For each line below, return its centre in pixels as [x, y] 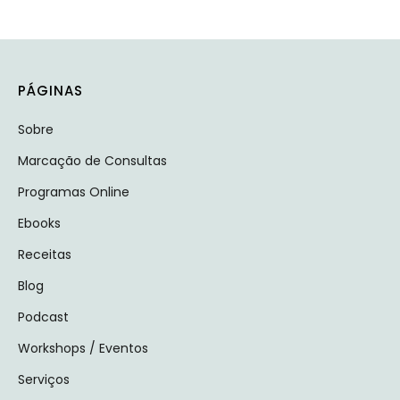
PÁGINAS [50, 90]
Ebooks [39, 223]
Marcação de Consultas [92, 160]
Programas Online [74, 192]
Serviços [44, 379]
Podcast [43, 317]
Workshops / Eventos [83, 348]
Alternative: [58, 13]
